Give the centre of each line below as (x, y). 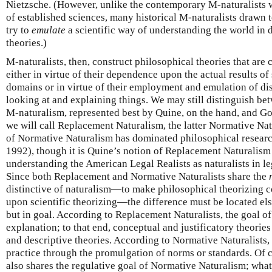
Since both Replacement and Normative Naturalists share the (138, 176)
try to (19, 30)
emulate (49, 30)
